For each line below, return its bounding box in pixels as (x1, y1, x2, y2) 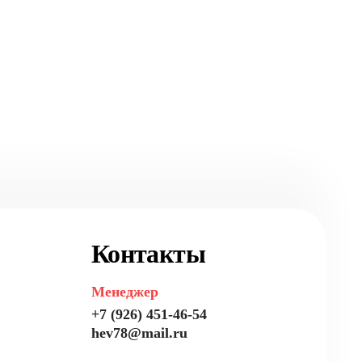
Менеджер (91, 284, 158, 300)
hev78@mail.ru (91, 325, 187, 341)
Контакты (91, 239, 205, 268)
